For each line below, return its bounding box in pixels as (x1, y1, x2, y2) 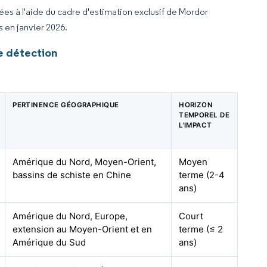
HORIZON (179, 101, 213, 109)
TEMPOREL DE (179, 111, 230, 119)
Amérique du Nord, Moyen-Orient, (13, 156, 157, 167)
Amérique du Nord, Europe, (13, 210, 128, 222)
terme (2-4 (179, 169, 225, 181)
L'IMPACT (179, 121, 212, 129)
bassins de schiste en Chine (13, 169, 132, 181)
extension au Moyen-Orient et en (13, 223, 153, 235)
